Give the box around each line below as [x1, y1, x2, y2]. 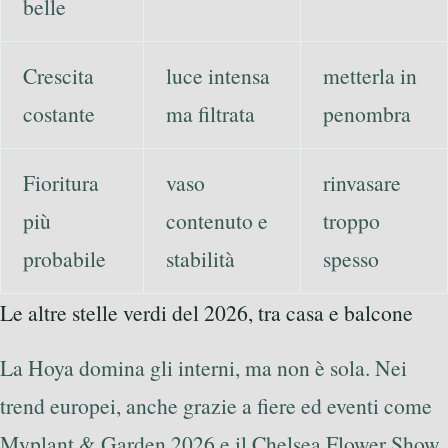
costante [22, 99, 95, 129]
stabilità [165, 244, 235, 274]
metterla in [322, 61, 417, 91]
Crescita [22, 61, 94, 91]
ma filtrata [165, 99, 255, 129]
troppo [322, 206, 380, 236]
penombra [322, 99, 411, 129]
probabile [22, 244, 106, 274]
